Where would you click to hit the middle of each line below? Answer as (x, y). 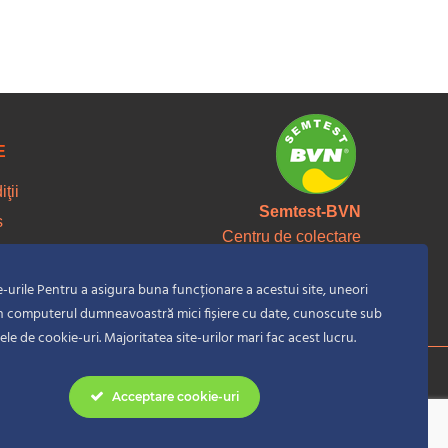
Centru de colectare (291, 237)
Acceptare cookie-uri (175, 396)
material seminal (302, 262)
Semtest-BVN (310, 212)
